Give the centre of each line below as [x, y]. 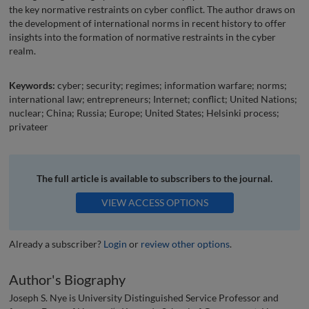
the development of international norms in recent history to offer [148, 23]
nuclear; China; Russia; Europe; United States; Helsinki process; [144, 112]
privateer [29, 126]
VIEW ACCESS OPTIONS [154, 202]
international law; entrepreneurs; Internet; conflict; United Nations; [153, 99]
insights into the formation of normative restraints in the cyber [142, 37]
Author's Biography [67, 279]
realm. [22, 50]
